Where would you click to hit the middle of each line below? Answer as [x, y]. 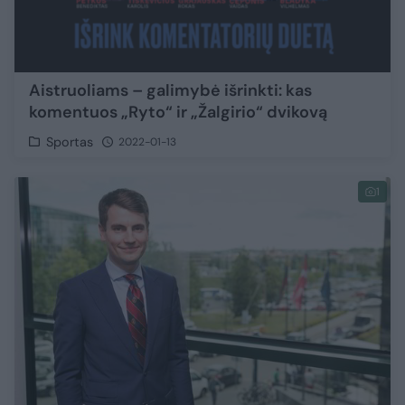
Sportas [70, 141]
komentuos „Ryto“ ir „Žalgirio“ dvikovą [178, 112]
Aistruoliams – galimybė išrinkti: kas [170, 90]
